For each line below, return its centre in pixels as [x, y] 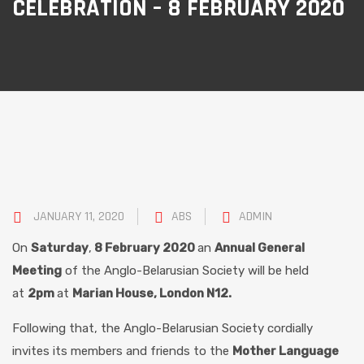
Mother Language [286, 351]
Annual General [260, 248]
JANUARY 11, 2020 [79, 217]
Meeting [37, 271]
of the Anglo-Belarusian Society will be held [185, 271]
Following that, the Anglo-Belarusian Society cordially [162, 328]
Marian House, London [139, 293]
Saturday [60, 248]
